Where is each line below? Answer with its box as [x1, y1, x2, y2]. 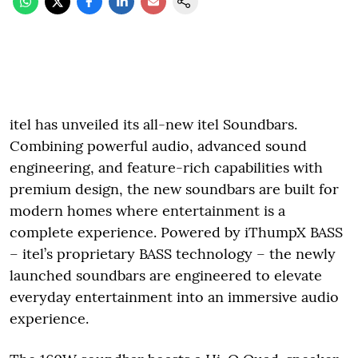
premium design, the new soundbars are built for [10, 179, 339, 198]
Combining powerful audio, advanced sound [10, 136, 307, 155]
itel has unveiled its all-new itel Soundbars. [10, 114, 297, 133]
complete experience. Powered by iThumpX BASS [10, 222, 343, 241]
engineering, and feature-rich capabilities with [10, 157, 323, 177]
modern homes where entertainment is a [10, 201, 285, 220]
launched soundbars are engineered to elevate [10, 265, 322, 284]
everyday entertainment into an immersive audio [10, 287, 339, 306]
